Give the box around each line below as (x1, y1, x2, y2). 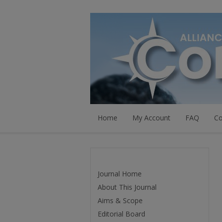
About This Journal (98, 182, 157, 192)
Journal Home (98, 169, 142, 178)
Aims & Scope (98, 196, 143, 205)
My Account (132, 113, 170, 122)
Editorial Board (98, 209, 145, 219)
